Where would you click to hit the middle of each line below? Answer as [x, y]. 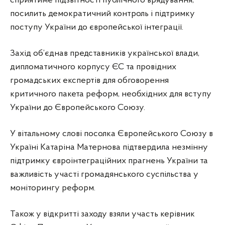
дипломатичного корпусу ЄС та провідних [93, 67]
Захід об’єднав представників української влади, [105, 53]
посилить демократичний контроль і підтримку [102, 14]
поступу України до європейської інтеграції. [97, 27]
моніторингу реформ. [53, 188]
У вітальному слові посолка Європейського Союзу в [111, 134]
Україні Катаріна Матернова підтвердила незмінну [109, 147]
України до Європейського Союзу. [78, 107]
